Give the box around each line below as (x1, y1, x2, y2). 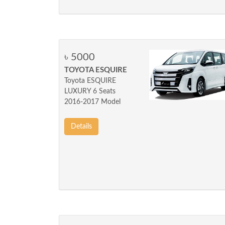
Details (71, 123, 92, 130)
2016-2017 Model (64, 98, 121, 105)
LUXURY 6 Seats (64, 88, 116, 95)
